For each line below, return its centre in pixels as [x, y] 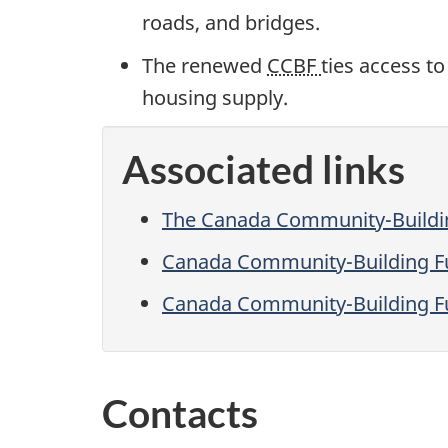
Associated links [263, 168]
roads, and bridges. [231, 22]
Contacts [180, 412]
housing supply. [217, 98]
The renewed [204, 66]
